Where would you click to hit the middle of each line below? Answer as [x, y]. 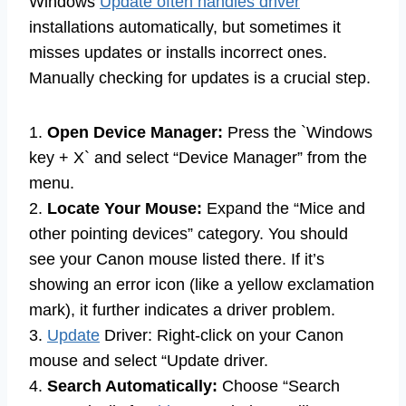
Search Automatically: [132, 387]
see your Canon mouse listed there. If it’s [177, 260]
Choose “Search [279, 387]
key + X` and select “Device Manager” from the [198, 158]
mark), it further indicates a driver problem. [182, 310]
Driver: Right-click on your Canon [222, 336]
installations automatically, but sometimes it [185, 28]
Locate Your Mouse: [125, 209]
